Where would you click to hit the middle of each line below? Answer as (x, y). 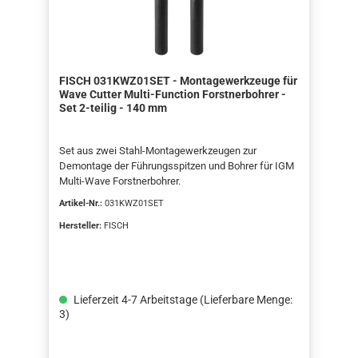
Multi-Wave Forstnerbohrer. (119, 181)
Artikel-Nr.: (82, 204)
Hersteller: (81, 226)
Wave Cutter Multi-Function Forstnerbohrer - (172, 95)
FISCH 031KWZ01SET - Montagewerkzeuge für (178, 82)
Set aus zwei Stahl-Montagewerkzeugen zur (157, 151)
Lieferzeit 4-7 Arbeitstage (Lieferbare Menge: (181, 299)
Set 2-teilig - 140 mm (113, 109)
